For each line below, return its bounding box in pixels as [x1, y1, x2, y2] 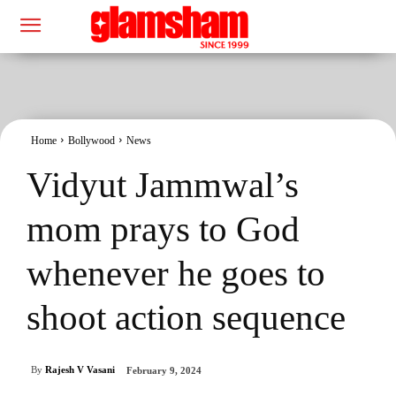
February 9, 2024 [126, 365, 202, 377]
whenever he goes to [27, 252, 325, 293]
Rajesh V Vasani [45, 364, 115, 376]
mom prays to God [27, 208, 300, 249]
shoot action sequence [27, 296, 346, 338]
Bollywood [68, 133, 115, 147]
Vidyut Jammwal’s [27, 164, 299, 205]
